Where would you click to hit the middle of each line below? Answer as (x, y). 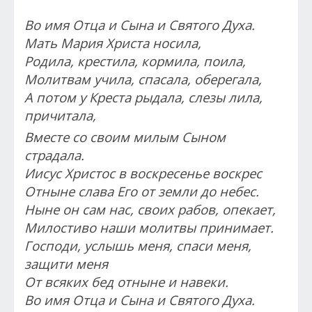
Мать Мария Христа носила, (113, 42)
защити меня (66, 263)
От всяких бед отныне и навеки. (126, 281)
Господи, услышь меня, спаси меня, (138, 245)
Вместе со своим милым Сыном (125, 136)
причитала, (60, 115)
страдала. (54, 155)
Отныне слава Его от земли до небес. (142, 191)
